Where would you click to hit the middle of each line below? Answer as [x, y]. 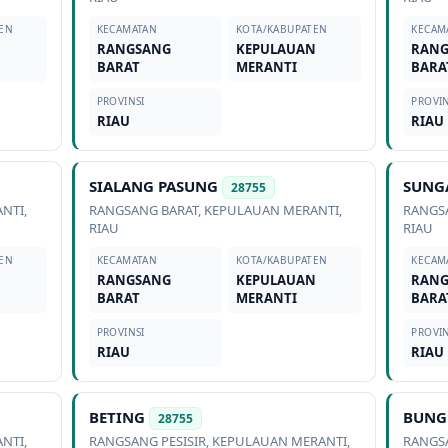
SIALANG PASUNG [153, 186]
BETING [116, 417]
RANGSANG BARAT [143, 210]
